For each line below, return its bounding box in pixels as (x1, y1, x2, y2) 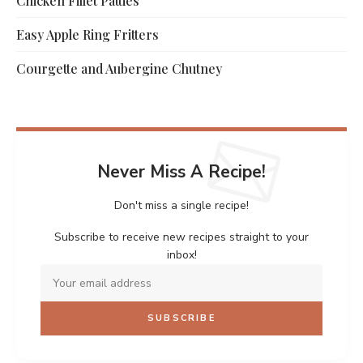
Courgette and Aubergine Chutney (16, 60, 222, 78)
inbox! (166, 247, 197, 263)
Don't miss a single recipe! (114, 198, 249, 214)
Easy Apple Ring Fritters (16, 26, 159, 44)
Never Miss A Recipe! (97, 160, 266, 184)
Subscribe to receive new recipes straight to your (54, 229, 309, 246)
